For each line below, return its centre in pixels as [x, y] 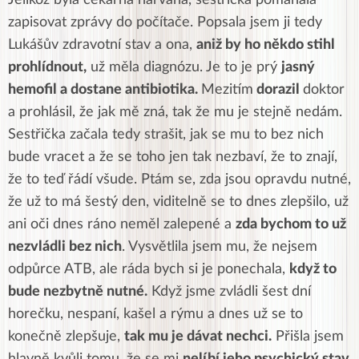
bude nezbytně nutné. [78, 291]
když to [313, 269]
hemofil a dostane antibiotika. [105, 89]
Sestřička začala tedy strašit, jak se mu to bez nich [166, 134]
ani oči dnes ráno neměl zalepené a [122, 224]
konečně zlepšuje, [66, 336]
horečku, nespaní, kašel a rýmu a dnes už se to [155, 314]
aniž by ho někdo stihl [266, 44]
